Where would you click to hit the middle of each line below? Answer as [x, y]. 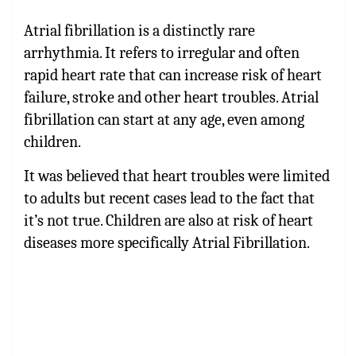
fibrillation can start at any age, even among [164, 119]
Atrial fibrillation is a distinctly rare [139, 30]
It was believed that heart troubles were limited [177, 176]
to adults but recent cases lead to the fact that [169, 198]
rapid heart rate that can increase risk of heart [173, 75]
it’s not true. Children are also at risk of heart [168, 220]
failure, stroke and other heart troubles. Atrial [171, 97]
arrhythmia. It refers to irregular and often [162, 52]
